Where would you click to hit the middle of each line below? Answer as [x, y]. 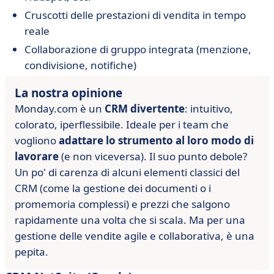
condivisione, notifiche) [80, 65]
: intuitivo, [209, 109]
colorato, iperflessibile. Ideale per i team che [122, 124]
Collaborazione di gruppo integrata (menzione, [138, 49]
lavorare [37, 156]
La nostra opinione [68, 93]
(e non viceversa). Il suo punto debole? [153, 156]
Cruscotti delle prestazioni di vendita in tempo [135, 15]
